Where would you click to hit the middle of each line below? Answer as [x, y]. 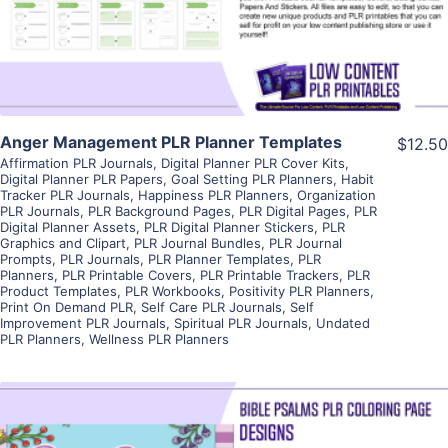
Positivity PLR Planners [299, 291]
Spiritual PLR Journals [241, 323]
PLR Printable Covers [127, 275]
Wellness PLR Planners [159, 339]
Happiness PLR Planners [213, 195]
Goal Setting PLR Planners [252, 179]
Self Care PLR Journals [211, 307]
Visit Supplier [224, 20]
